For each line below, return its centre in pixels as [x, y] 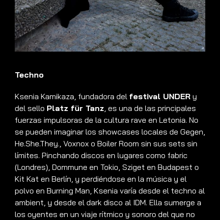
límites [27, 155]
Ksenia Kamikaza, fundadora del [72, 96]
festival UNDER [160, 96]
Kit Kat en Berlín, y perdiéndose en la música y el [101, 179]
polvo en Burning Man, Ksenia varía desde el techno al [110, 191]
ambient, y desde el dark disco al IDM [80, 203]
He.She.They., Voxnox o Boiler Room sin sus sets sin [106, 144]
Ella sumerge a [175, 203]
